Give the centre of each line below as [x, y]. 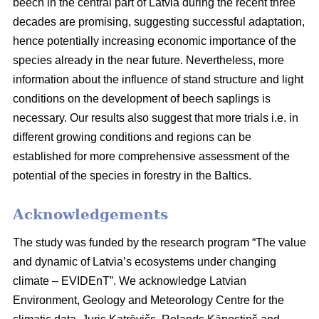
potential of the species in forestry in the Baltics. [132, 175]
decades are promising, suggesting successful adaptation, [159, 21]
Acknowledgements [90, 214]
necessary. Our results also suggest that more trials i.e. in [156, 117]
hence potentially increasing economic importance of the [155, 41]
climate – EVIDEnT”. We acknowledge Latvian [130, 281]
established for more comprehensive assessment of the [151, 156]
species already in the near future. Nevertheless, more [148, 60]
